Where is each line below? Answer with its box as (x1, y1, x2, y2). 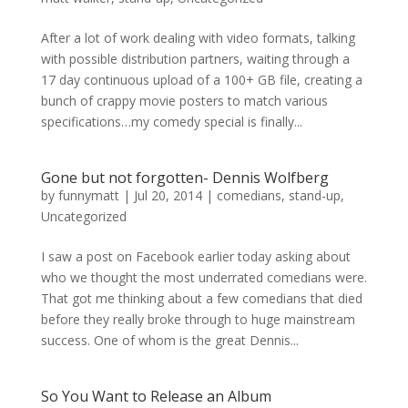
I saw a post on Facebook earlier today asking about (40, 248, 351, 265)
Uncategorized (40, 208, 127, 225)
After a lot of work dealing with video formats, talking (40, 29, 355, 46)
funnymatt (57, 187, 119, 204)
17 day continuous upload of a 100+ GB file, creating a (40, 71, 362, 88)
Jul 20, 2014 (133, 187, 202, 204)
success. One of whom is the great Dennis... (40, 331, 299, 349)
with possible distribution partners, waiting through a (40, 50, 350, 67)
